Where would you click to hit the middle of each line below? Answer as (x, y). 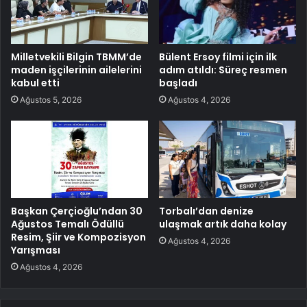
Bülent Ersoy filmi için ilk (218, 57)
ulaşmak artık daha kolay (223, 224)
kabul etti (35, 83)
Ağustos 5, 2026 (51, 100)
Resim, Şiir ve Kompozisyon (78, 237)
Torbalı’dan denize (206, 211)
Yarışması (36, 250)
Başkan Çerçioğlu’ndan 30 (77, 211)
